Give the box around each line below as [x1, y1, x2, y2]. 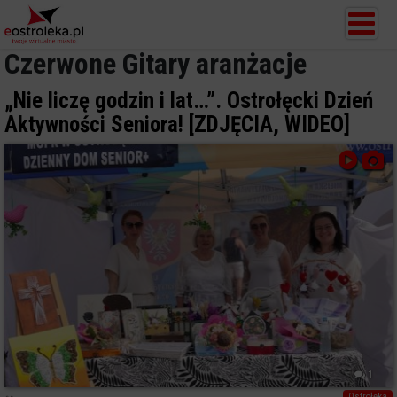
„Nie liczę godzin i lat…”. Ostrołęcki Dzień [4, 88, 373, 113]
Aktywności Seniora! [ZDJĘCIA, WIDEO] [4, 112, 350, 137]
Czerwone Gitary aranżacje [4, 47, 307, 81]
